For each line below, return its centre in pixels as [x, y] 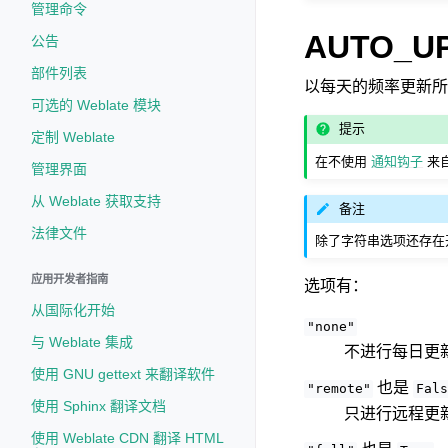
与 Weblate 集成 [82, 342]
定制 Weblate [73, 137]
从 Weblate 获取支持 [96, 201]
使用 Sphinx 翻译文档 [98, 406]
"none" [330, 327]
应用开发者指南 [69, 279]
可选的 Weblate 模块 [96, 105]
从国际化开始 [73, 310]
